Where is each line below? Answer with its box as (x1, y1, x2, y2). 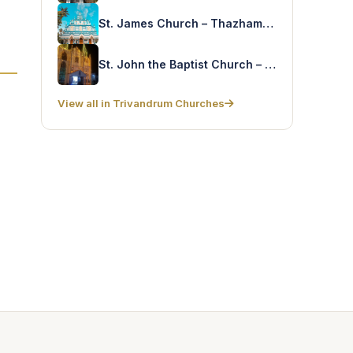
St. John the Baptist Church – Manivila (265, 57, 276, 71)
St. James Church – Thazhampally (262, 16, 273, 30)
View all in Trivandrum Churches (58, 97, 225, 110)
